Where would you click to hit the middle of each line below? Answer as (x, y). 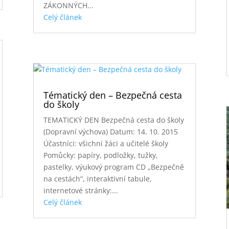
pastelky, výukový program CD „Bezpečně (113, 167)
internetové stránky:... (81, 190)
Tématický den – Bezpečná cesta (112, 95)
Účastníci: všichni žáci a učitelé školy (106, 143)
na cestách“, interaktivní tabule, (97, 178)
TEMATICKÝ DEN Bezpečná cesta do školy (113, 120)
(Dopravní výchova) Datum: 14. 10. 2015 (110, 131)
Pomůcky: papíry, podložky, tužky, (100, 155)
